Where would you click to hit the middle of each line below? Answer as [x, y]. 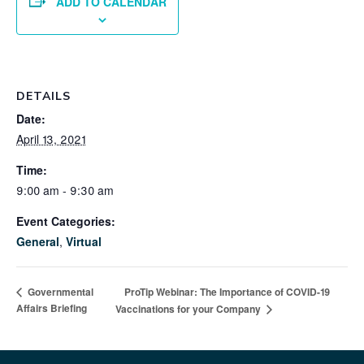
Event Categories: [66, 221]
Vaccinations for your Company [189, 309]
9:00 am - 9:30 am [65, 191]
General [38, 242]
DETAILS [43, 97]
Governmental [59, 292]
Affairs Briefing [52, 308]
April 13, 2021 [51, 139]
